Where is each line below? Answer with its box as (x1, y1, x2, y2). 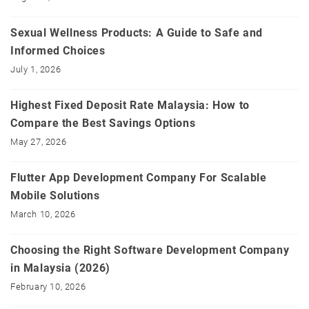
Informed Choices (10, 44, 106, 58)
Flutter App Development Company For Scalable (10, 171, 267, 185)
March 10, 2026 (10, 209, 76, 220)
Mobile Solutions (10, 189, 100, 203)
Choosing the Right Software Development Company (10, 243, 290, 257)
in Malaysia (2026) (10, 261, 110, 275)
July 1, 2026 (10, 64, 61, 75)
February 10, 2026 (10, 281, 86, 292)
